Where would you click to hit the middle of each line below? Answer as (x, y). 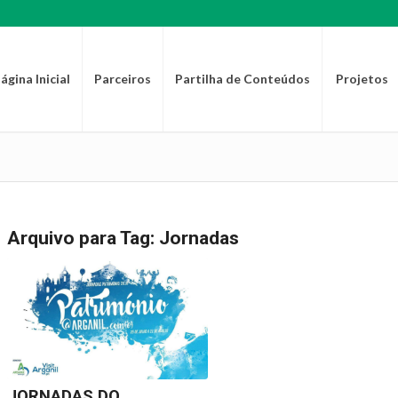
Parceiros (122, 79)
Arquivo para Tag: (83, 238)
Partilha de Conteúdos (242, 79)
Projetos (362, 79)
